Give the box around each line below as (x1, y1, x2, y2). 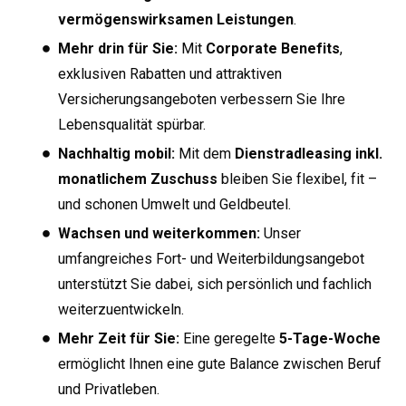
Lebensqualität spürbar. (58, 116, 206, 134)
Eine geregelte (179, 330, 279, 348)
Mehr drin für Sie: (58, 40, 178, 58)
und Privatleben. (58, 381, 159, 399)
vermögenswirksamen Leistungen (58, 11, 294, 29)
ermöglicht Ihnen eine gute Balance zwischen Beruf (58, 355, 382, 373)
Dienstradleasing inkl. (235, 145, 382, 163)
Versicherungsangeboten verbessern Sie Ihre (58, 91, 345, 109)
